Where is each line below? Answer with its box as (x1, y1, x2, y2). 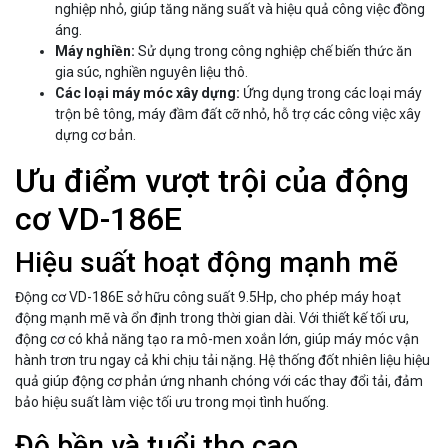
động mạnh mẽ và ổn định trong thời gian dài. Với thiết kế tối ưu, (15, 310, 409, 327)
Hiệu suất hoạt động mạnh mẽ (15, 246, 398, 280)
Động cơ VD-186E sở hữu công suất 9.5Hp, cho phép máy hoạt (15, 289, 401, 306)
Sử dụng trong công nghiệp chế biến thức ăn (135, 43, 412, 60)
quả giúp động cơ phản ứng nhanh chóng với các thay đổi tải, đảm (15, 373, 423, 390)
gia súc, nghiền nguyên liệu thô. (55, 64, 248, 81)
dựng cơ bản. (55, 127, 136, 144)
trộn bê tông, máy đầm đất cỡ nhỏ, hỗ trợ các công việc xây (55, 106, 421, 123)
